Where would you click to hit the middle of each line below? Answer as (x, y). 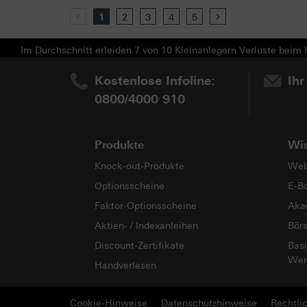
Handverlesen (125, 266)
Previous (105, 18)
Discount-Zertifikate (139, 246)
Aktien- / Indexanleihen (146, 226)
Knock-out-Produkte (139, 167)
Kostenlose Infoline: (155, 81)
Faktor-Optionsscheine (146, 206)
